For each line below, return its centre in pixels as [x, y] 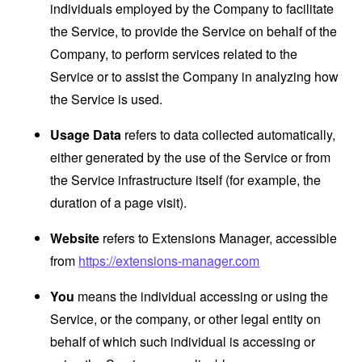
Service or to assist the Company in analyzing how [195, 76]
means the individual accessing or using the [202, 296]
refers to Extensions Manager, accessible [219, 238]
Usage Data [86, 135]
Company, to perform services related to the [174, 54]
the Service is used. [107, 99]
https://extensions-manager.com [169, 261]
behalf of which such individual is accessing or [183, 341]
